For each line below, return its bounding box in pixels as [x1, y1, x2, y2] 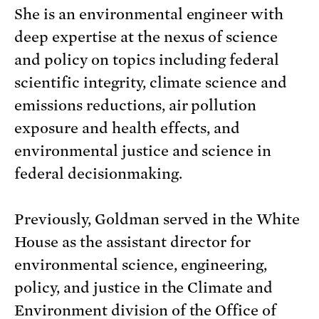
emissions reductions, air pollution [14, 96, 257, 114]
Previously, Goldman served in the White [14, 210, 300, 228]
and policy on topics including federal [14, 51, 280, 68]
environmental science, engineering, [14, 256, 268, 273]
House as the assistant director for [14, 233, 251, 251]
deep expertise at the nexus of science [14, 28, 278, 46]
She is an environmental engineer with [14, 5, 284, 23]
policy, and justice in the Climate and [14, 278, 273, 296]
